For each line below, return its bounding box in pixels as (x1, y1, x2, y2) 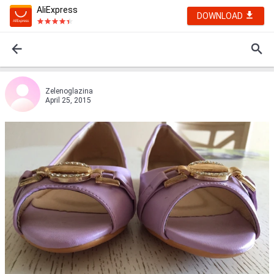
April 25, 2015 (45, 96, 91, 105)
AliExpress (37, 5, 78, 15)
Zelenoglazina (45, 87, 93, 95)
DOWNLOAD (197, 11, 245, 21)
